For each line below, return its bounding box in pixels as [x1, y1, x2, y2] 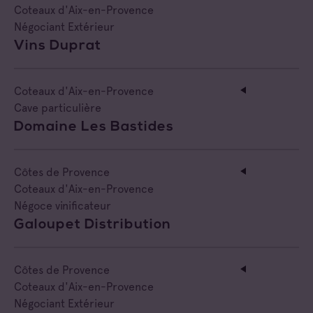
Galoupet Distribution [14, 217, 171, 232]
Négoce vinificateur [14, 198, 111, 212]
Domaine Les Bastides [14, 119, 174, 134]
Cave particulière [14, 101, 101, 115]
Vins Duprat [14, 38, 101, 53]
